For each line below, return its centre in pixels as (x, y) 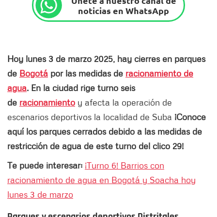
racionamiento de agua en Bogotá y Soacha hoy (101, 180)
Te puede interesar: (46, 165)
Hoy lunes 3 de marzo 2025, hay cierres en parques (106, 59)
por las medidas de (87, 73)
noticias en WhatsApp (124, 10)
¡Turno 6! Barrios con (124, 165)
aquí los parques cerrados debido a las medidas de (105, 132)
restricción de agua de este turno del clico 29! (95, 146)
